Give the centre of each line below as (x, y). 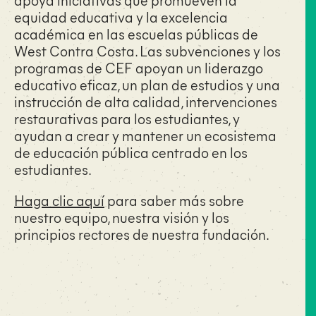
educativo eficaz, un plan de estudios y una (147, 84)
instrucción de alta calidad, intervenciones (146, 101)
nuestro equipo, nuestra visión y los (122, 217)
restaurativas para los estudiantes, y (127, 118)
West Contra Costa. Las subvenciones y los (147, 50)
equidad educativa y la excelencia (121, 16)
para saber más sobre (174, 200)
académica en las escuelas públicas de (136, 33)
